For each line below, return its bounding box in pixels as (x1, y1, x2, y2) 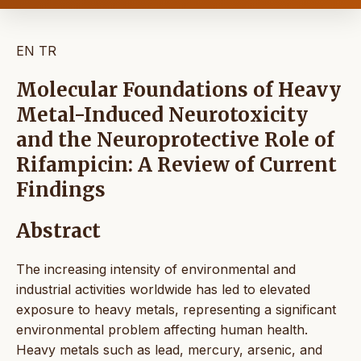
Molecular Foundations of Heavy (16, 77, 341, 103)
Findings (16, 177, 106, 203)
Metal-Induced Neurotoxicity (16, 102, 308, 128)
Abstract (16, 218, 101, 244)
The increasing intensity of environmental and (16, 260, 296, 277)
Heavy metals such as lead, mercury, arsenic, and (16, 341, 322, 358)
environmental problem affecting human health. (16, 321, 308, 338)
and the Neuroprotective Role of (16, 127, 334, 153)
